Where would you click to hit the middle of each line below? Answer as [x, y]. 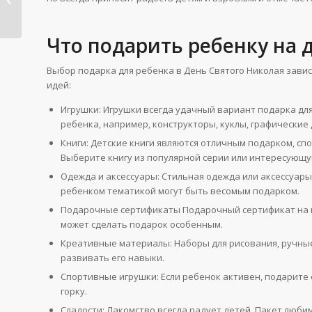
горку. [74, 291]
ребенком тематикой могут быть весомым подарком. [180, 190]
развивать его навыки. [112, 257]
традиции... [49, 14]
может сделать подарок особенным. [142, 224]
